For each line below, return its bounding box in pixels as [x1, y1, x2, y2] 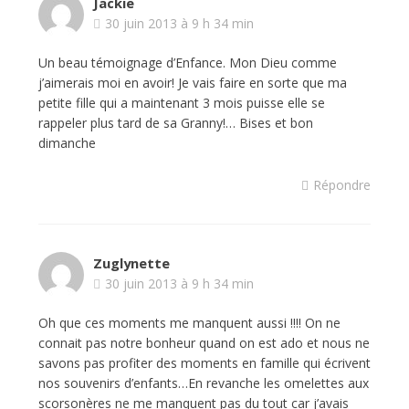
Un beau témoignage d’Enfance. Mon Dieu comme [37, 54, 337, 71]
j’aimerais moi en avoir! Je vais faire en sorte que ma [37, 74, 347, 91]
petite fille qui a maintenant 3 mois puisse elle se [37, 94, 325, 111]
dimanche [37, 134, 96, 152]
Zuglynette [92, 254, 170, 272]
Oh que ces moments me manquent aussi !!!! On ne [37, 314, 341, 331]
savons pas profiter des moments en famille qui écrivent [37, 354, 371, 372]
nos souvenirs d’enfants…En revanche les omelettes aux [37, 374, 369, 392]
